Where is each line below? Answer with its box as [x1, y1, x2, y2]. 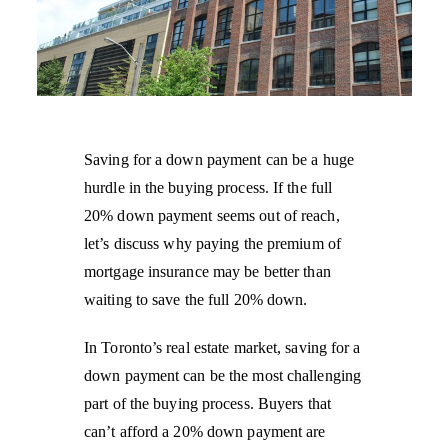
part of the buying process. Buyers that [84, 394, 331, 412]
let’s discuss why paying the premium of [84, 234, 341, 252]
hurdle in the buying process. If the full [84, 178, 333, 196]
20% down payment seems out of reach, [84, 206, 340, 224]
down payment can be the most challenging [84, 366, 362, 384]
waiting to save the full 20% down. [84, 290, 308, 308]
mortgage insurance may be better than [84, 262, 331, 280]
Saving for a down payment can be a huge [84, 150, 354, 168]
